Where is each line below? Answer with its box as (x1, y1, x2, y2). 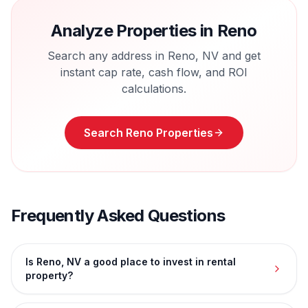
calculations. (122, 82, 186, 96)
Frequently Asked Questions (11, 206, 225, 225)
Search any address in (47, 49, 168, 63)
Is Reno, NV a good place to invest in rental (25, 256, 236, 267)
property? (25, 269, 73, 281)
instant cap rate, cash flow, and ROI (60, 65, 247, 79)
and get (219, 49, 261, 63)
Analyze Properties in (51, 21, 218, 41)
